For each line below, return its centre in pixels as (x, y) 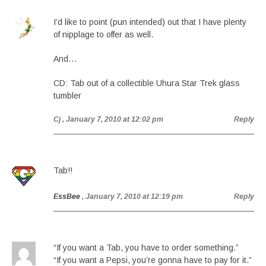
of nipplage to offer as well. (103, 34)
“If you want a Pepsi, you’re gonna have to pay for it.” (153, 260)
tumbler (67, 96)
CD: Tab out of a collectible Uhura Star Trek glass (147, 83)
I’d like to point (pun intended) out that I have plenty (150, 22)
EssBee (67, 197)
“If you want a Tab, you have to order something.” (146, 248)
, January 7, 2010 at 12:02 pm (113, 119)
